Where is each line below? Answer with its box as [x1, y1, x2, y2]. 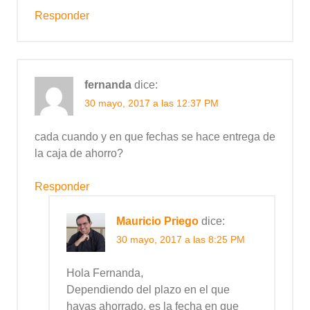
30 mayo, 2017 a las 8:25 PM [116, 234, 245, 246]
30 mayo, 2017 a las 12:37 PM [84, 98, 219, 109]
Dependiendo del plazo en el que [66, 284, 230, 296]
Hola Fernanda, [66, 267, 143, 280]
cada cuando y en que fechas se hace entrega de [35, 131, 275, 143]
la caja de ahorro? [35, 147, 123, 160]
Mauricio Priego [116, 215, 199, 228]
